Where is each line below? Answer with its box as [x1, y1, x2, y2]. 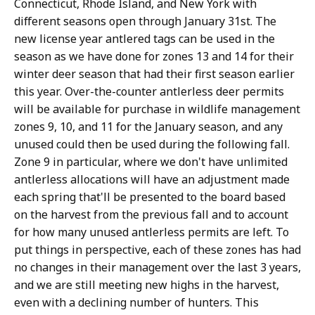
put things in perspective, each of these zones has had [14, 242, 301, 257]
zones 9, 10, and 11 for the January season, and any [14, 119, 283, 134]
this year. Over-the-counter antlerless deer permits [14, 84, 284, 99]
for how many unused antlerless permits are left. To [14, 224, 289, 240]
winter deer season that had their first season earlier [14, 66, 295, 82]
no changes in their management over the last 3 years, [14, 259, 301, 275]
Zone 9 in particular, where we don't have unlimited [14, 154, 288, 169]
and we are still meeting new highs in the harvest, [14, 277, 279, 292]
